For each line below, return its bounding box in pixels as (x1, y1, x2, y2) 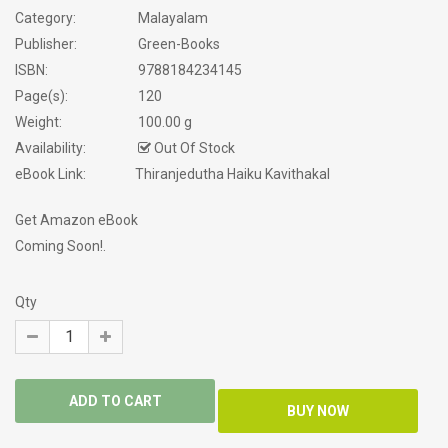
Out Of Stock (151, 140, 235, 157)
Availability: (15, 140, 86, 157)
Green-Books (135, 36, 220, 53)
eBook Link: (15, 166, 86, 183)
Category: (15, 10, 76, 27)
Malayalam (135, 10, 208, 27)
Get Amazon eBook (15, 212, 138, 229)
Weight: (15, 114, 62, 131)
